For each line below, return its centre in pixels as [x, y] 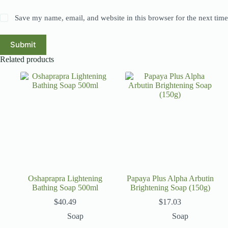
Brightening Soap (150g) [170, 187]
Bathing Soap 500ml [65, 187]
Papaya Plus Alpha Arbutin [170, 178]
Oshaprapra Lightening [65, 178]
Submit [23, 45]
